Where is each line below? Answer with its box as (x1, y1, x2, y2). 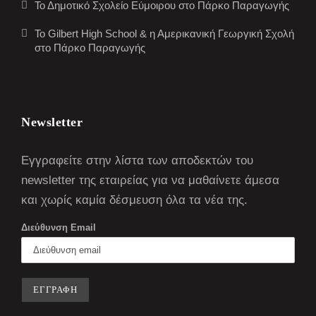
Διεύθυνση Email (21, 222, 96, 233)
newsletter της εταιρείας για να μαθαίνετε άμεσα (21, 174, 279, 188)
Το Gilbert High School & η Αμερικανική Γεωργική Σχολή (35, 28, 294, 40)
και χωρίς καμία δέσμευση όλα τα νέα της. (21, 193, 248, 207)
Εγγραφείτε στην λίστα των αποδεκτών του (21, 154, 253, 168)
